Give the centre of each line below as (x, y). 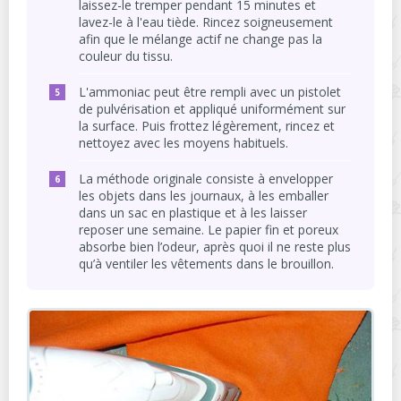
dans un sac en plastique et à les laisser (193, 213)
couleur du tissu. (126, 56)
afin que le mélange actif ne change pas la (200, 39)
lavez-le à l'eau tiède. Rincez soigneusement (206, 22)
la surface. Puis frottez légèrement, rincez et (207, 126)
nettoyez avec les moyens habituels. (183, 143)
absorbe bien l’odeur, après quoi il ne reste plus (215, 247)
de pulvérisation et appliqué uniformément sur (212, 109)
